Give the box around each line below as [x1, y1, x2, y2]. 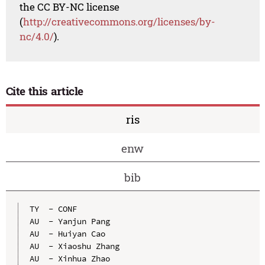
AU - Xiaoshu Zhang [29, 240, 119, 251]
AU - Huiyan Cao [29, 228, 105, 239]
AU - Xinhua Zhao [29, 253, 110, 264]
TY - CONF [29, 203, 77, 214]
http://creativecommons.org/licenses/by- [23, 15, 216, 29]
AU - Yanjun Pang [29, 215, 110, 227]
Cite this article [5, 83, 84, 99]
